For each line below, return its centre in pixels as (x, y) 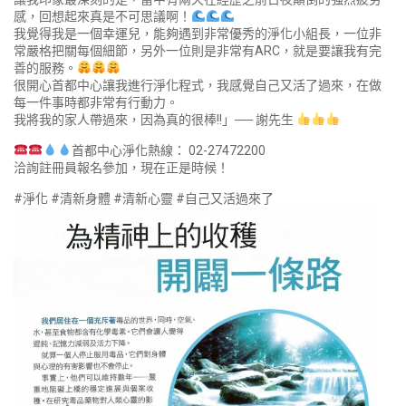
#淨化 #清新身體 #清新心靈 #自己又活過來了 (144, 198)
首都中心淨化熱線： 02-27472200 (168, 150)
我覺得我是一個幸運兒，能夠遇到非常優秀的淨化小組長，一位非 (198, 33)
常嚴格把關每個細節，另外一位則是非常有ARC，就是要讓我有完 (198, 50)
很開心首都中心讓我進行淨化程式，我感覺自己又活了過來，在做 (198, 85)
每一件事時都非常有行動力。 (96, 102)
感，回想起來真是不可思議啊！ (102, 16)
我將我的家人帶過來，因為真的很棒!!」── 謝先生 (155, 119)
